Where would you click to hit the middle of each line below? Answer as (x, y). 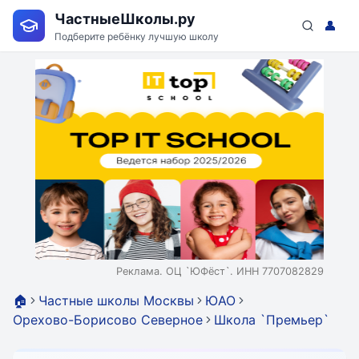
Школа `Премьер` (272, 320)
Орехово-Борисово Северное (108, 320)
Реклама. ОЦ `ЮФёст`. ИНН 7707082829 (220, 271)
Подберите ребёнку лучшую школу (137, 36)
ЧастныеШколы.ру (125, 18)
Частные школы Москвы (116, 301)
